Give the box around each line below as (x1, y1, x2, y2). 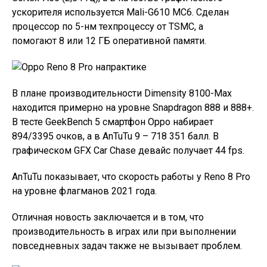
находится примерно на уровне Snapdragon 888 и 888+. (12, 101, 254, 113)
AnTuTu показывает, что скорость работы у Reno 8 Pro (12, 170, 250, 182)
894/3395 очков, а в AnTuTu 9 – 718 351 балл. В (12, 130, 219, 142)
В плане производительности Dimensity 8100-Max (12, 87, 232, 99)
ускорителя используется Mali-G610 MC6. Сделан (12, 6, 229, 18)
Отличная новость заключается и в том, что (12, 211, 204, 223)
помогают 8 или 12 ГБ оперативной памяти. (12, 35, 206, 46)
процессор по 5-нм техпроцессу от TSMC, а (12, 20, 203, 32)
